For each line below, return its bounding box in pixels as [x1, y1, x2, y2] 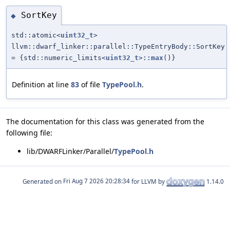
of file [79, 79, 102, 89]
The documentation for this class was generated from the [6, 116, 204, 126]
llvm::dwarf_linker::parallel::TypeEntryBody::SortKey [11, 42, 225, 50]
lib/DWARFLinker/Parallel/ [27, 146, 114, 156]
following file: [6, 127, 52, 138]
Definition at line [12, 79, 71, 89]
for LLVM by [130, 177, 166, 185]
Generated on [23, 177, 63, 185]
